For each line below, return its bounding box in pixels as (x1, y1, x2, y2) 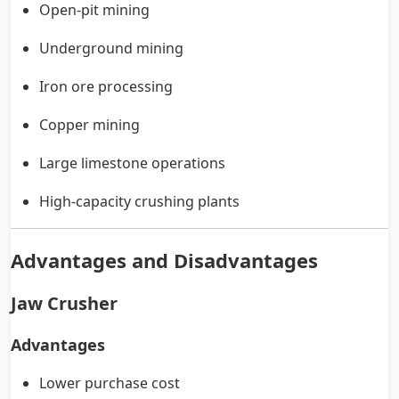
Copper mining (39, 115, 140, 135)
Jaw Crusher (11, 291, 118, 316)
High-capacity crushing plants (39, 191, 240, 212)
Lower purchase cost (39, 373, 180, 394)
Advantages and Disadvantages (11, 247, 318, 274)
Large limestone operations (39, 153, 225, 174)
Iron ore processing (39, 77, 173, 97)
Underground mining (39, 38, 183, 59)
